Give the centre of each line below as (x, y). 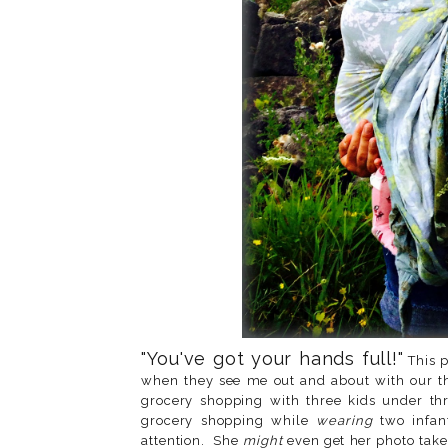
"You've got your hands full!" (273, 358)
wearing (344, 420)
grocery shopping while (229, 420)
